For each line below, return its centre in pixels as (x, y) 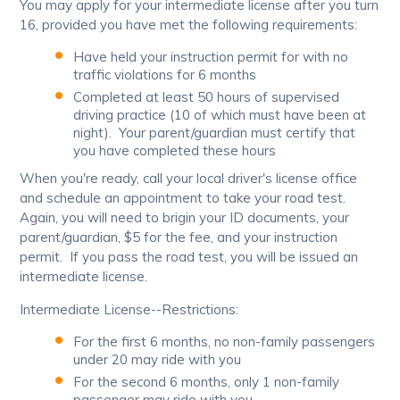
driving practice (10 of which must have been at (220, 115)
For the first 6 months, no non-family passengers (225, 342)
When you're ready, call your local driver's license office (189, 179)
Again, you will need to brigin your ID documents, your (185, 218)
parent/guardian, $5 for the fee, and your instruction (179, 237)
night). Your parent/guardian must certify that (215, 133)
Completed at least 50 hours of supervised (207, 97)
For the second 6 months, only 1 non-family (207, 382)
